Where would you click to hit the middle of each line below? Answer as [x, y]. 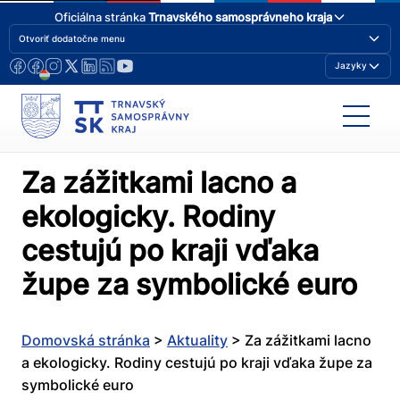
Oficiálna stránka [101, 17]
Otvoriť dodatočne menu [72, 38]
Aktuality [197, 341]
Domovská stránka [86, 341]
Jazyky [351, 66]
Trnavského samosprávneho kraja [240, 17]
